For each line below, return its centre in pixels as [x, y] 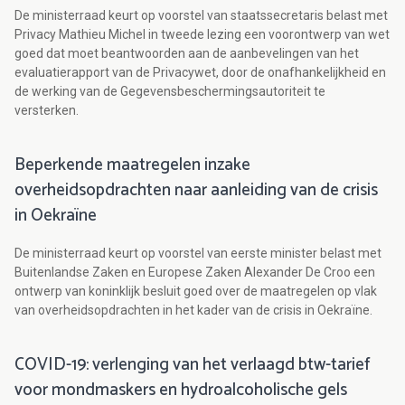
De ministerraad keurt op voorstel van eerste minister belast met [198, 254]
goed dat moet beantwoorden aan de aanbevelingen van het [187, 54]
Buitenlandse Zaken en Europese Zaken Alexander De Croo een [195, 273]
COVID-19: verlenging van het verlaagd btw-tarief [193, 365]
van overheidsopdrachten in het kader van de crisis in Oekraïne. [193, 311]
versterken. [47, 111]
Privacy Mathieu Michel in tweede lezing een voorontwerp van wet [202, 35]
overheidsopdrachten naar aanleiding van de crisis [196, 191]
